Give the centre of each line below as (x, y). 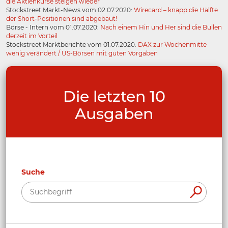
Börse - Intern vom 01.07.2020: (53, 27)
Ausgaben (114, 114)
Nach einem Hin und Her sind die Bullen (161, 27)
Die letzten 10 (114, 97)
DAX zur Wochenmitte (172, 45)
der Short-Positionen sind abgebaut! (62, 19)
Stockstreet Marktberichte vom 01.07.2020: (72, 45)
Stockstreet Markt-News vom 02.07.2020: (70, 10)
